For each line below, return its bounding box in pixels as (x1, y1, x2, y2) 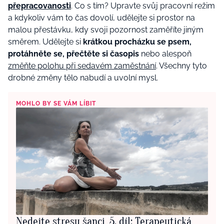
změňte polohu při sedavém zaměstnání (8, 60, 156, 70)
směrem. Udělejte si (8, 36, 83, 46)
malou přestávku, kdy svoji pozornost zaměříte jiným (8, 24, 203, 34)
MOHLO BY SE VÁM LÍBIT (16, 99, 96, 107)
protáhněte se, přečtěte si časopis (8, 48, 141, 58)
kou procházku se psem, (98, 36, 191, 46)
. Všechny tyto (156, 60, 207, 70)
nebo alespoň (141, 48, 191, 58)
